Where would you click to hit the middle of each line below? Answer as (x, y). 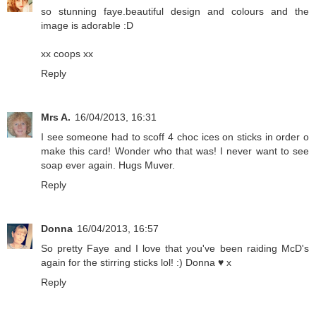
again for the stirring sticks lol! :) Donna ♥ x (136, 263)
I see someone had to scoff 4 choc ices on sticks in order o (175, 137)
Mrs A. (56, 117)
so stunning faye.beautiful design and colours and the (175, 12)
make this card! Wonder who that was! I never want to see (175, 151)
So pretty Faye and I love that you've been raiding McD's (175, 249)
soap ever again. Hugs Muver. (108, 165)
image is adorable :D (87, 26)
